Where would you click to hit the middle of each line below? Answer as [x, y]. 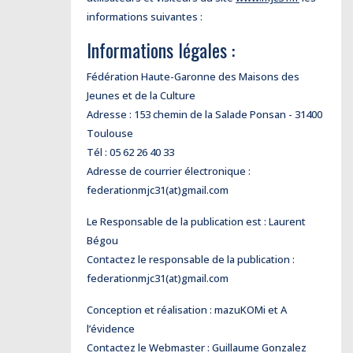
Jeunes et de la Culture [141, 95]
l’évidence [112, 329]
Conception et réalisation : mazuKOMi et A [187, 310]
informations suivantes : [145, 17]
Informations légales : [163, 50]
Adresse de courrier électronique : [169, 171]
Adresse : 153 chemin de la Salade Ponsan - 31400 [204, 114]
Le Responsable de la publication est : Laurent [196, 221]
